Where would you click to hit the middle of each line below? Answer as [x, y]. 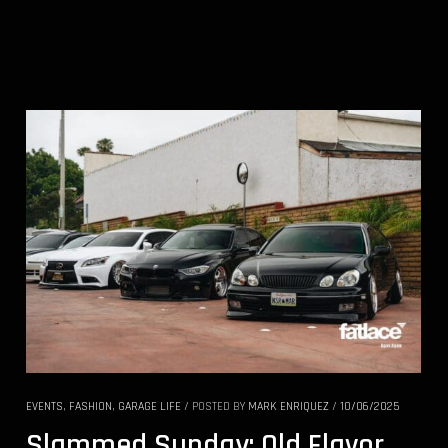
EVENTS [44, 407]
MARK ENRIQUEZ [288, 407]
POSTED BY [220, 407]
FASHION [90, 407]
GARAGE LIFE [149, 407]
